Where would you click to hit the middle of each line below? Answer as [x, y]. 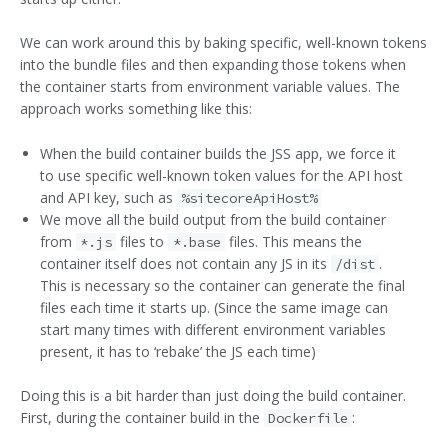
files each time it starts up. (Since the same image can [214, 307]
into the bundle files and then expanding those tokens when [213, 65]
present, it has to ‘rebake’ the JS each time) [178, 351]
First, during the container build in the [142, 418]
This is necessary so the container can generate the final [222, 285]
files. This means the [293, 241]
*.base [196, 241]
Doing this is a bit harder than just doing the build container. [213, 396]
